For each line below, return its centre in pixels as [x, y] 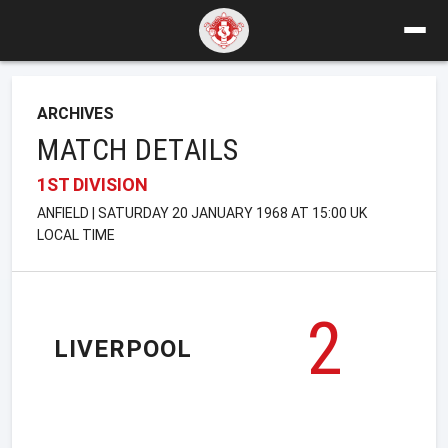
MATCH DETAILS [138, 149]
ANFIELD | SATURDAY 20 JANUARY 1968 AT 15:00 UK [202, 212]
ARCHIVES [75, 113]
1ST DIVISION [92, 184]
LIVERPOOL [123, 349]
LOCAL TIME [76, 234]
